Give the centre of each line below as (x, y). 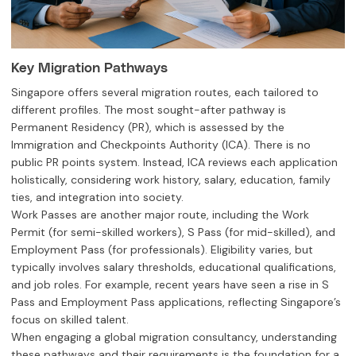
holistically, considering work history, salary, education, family (171, 179)
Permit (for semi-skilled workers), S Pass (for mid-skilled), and (173, 232)
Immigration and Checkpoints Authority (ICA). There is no (161, 144)
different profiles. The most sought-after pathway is (149, 109)
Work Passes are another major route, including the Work (160, 214)
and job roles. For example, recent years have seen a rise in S (170, 284)
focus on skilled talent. (70, 319)
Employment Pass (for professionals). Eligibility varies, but (162, 249)
